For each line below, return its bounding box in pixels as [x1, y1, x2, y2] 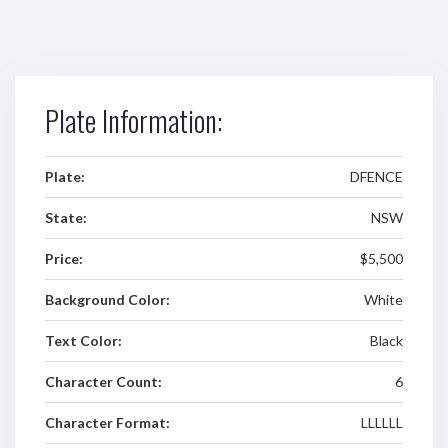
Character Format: [45, 414, 170, 431]
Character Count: [45, 373, 162, 390]
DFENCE [349, 168, 403, 185]
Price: [45, 250, 83, 267]
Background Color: [45, 291, 170, 308]
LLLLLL [360, 414, 403, 431]
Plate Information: [45, 100, 222, 141]
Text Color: [45, 332, 122, 349]
